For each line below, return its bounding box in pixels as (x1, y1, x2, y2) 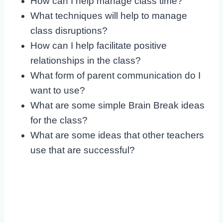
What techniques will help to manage (30, 10, 187, 21)
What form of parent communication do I (30, 70, 201, 81)
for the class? (30, 115, 88, 126)
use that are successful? (30, 145, 135, 156)
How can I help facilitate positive (30, 40, 167, 51)
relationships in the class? (30, 55, 141, 66)
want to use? (30, 85, 85, 96)
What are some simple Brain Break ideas (30, 100, 205, 111)
